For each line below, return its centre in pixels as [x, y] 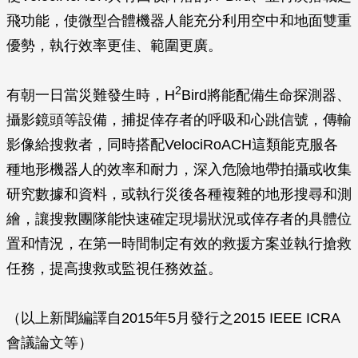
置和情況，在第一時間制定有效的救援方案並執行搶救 [179, 244]
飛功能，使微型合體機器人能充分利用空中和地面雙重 [179, 21]
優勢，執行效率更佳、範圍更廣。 [114, 46]
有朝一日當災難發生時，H [91, 95]
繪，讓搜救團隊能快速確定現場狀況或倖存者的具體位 [179, 219]
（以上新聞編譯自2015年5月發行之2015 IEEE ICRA [173, 318]
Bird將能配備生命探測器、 [266, 95]
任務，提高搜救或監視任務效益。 [114, 268]
